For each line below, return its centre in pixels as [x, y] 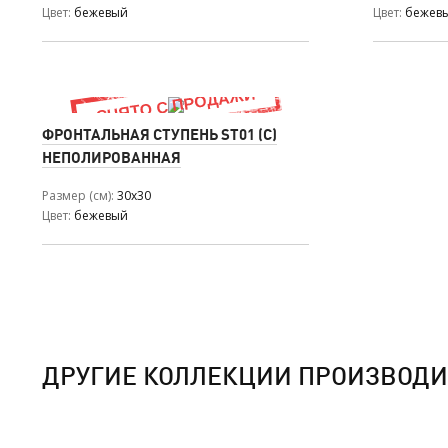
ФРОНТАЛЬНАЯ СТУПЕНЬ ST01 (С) [159, 134]
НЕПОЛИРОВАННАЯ [111, 157]
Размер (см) [76, 195]
